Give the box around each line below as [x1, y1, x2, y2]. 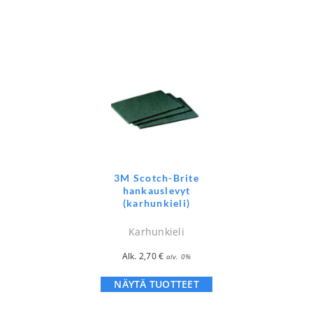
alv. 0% [166, 251, 191, 261]
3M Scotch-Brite [114, 171, 199, 184]
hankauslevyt [122, 184, 191, 196]
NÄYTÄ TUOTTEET [114, 277, 199, 291]
